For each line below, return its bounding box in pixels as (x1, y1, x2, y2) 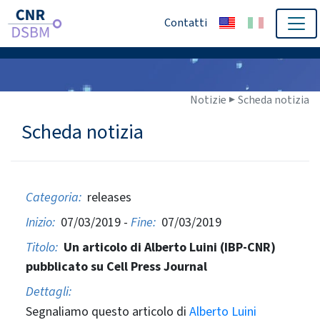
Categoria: (25, 189, 81, 206)
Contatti (164, 15, 207, 30)
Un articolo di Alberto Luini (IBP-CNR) (63, 239, 276, 256)
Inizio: (25, 214, 55, 231)
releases (81, 189, 131, 206)
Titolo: (25, 239, 58, 256)
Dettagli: (25, 283, 71, 300)
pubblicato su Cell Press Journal (25, 258, 207, 275)
